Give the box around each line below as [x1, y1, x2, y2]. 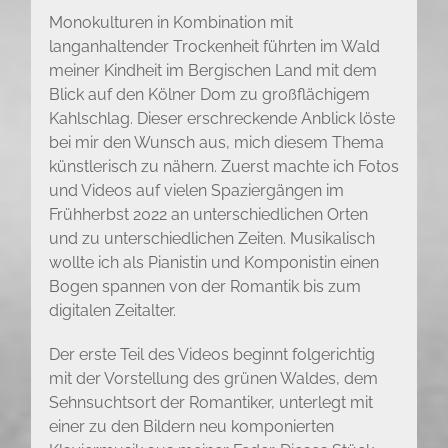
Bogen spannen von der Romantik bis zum [48, 277, 361, 297]
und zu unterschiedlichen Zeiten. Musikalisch [48, 229, 375, 249]
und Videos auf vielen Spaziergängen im [48, 181, 344, 201]
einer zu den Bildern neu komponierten [48, 417, 334, 437]
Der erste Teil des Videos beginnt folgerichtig [48, 345, 375, 365]
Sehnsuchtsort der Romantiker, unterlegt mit [48, 393, 373, 413]
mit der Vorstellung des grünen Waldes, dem [48, 369, 378, 389]
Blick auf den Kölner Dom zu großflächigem [48, 85, 370, 105]
